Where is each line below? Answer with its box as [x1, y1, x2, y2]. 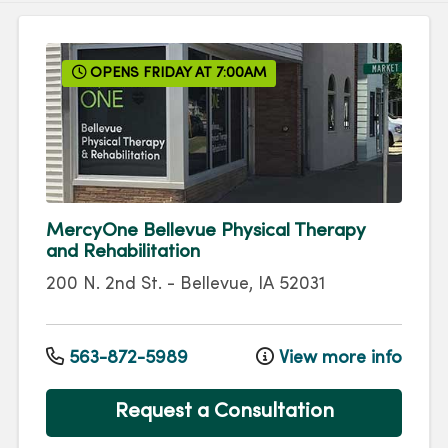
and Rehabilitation [46, 243, 200, 262]
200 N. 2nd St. [46, 276, 162, 294]
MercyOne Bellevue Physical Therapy [46, 222, 366, 241]
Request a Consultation [114, 402, 334, 423]
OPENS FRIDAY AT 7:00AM [86, 67, 267, 81]
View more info [274, 349, 402, 367]
